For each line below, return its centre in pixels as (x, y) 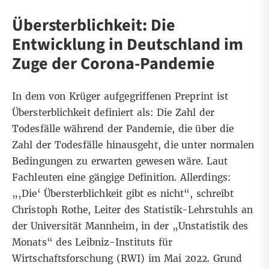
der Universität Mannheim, (77, 226)
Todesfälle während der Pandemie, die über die (123, 129)
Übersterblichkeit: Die (94, 26)
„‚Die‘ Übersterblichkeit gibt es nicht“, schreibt (123, 194)
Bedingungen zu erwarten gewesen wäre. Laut (120, 162)
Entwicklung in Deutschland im (128, 45)
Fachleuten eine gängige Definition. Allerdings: (121, 178)
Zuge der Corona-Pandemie (115, 64)
